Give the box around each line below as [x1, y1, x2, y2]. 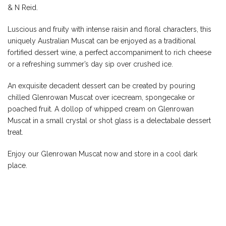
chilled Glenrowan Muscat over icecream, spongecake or [8, 93, 195, 101]
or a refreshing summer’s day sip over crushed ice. [8, 60, 173, 68]
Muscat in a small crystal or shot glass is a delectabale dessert [8, 117, 211, 125]
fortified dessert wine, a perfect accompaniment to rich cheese [8, 48, 211, 56]
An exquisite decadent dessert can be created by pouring [8, 82, 195, 90]
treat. [8, 128, 23, 136]
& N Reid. [8, 4, 38, 12]
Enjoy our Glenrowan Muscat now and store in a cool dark [8, 150, 197, 158]
